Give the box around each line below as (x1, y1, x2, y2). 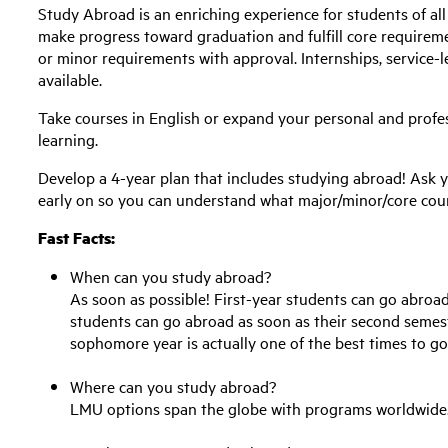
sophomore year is (70, 331, 203, 353)
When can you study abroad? (70, 265, 272, 287)
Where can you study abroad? (70, 375, 277, 397)
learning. (38, 128, 103, 150)
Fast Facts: (38, 226, 116, 249)
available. (38, 68, 103, 90)
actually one (202, 331, 287, 353)
